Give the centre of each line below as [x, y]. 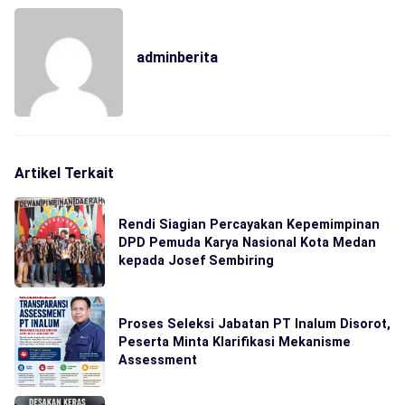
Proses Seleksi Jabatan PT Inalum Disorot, [254, 323]
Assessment [158, 359]
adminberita [177, 57]
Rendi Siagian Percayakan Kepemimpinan [249, 224]
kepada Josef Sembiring [196, 260]
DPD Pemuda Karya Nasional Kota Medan [247, 242]
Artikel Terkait [64, 173]
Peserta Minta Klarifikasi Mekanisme [235, 341]
